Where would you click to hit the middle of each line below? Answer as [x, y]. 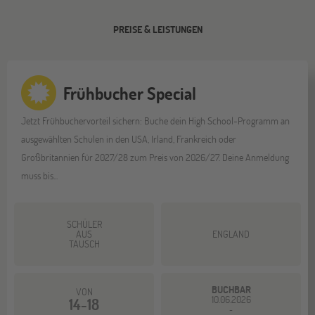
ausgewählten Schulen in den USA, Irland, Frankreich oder [129, 139]
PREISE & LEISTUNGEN [157, 29]
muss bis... [43, 175]
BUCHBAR [231, 289]
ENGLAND [231, 233]
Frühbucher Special [130, 93]
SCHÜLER [84, 224]
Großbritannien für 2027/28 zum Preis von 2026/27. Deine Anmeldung [155, 157]
